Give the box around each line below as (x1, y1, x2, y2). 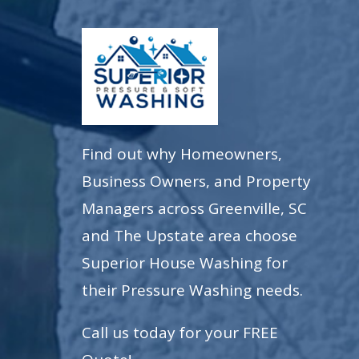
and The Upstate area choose (82, 225, 297, 246)
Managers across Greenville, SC (82, 198, 307, 219)
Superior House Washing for (82, 252, 288, 273)
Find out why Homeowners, (82, 143, 282, 164)
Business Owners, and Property (82, 171, 311, 192)
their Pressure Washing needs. (82, 280, 303, 301)
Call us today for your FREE (82, 322, 278, 343)
